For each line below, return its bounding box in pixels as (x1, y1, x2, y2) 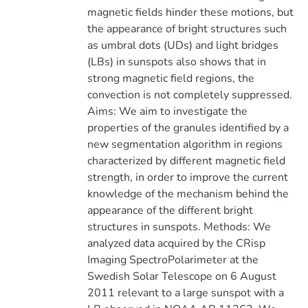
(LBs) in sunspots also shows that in (87, 54, 266, 69)
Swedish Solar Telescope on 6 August (87, 269, 276, 284)
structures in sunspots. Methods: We (87, 219, 271, 234)
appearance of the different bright (87, 203, 253, 218)
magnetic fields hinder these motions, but (87, 5, 294, 20)
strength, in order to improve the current (87, 170, 288, 185)
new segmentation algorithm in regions (87, 137, 283, 152)
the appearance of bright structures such (87, 21, 287, 36)
